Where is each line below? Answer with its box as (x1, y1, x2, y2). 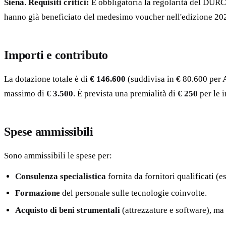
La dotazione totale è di (4, 74, 90, 84)
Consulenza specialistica (15, 171, 106, 181)
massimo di (4, 88, 46, 98)
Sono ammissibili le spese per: (4, 150, 112, 160)
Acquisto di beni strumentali (15, 205, 121, 215)
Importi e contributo (4, 48, 108, 62)
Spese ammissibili (4, 125, 93, 138)
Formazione (15, 188, 61, 198)
